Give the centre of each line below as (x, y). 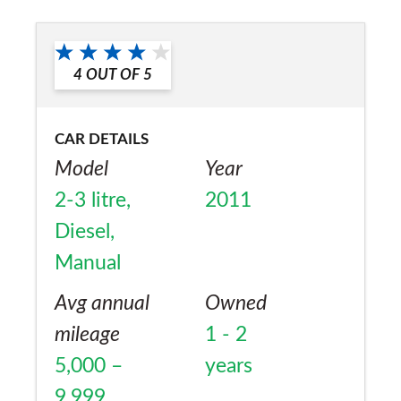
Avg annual (102, 303)
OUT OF (113, 74)
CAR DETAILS (102, 139)
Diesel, (85, 231)
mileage (87, 334)
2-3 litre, (93, 200)
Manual (88, 263)
